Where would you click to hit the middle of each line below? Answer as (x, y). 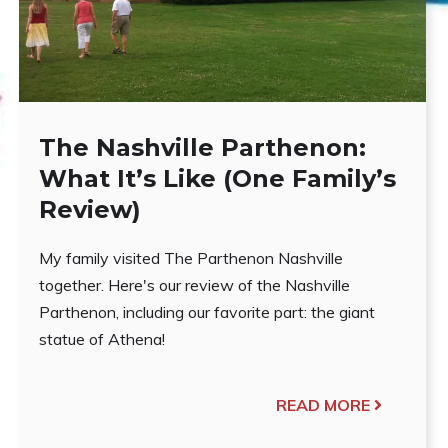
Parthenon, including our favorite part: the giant (207, 311)
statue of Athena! (102, 338)
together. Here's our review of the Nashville (195, 284)
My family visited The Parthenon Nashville (191, 257)
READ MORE (322, 404)
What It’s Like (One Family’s (218, 178)
